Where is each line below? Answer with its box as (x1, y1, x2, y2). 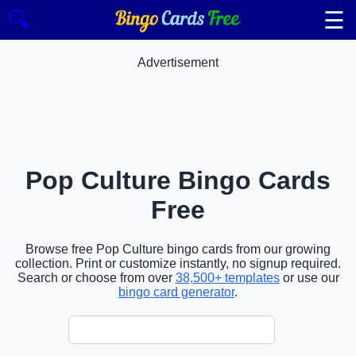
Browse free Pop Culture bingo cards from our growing (25, 242, 331, 256)
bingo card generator (118, 284, 234, 299)
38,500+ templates (175, 270, 280, 284)
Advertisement (137, 56, 219, 69)
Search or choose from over (17, 270, 176, 284)
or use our (279, 270, 339, 284)
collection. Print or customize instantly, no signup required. (15, 256, 341, 270)
